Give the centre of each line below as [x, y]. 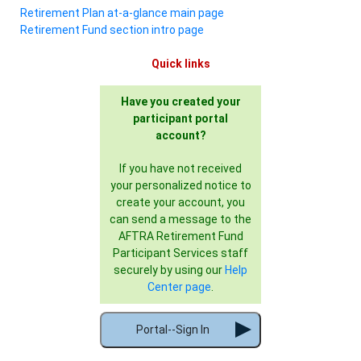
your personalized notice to [180, 186]
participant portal [180, 119]
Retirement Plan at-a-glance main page [122, 13]
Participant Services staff [180, 253]
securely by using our [169, 270]
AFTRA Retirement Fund [180, 237]
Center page [179, 287]
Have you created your [180, 102]
